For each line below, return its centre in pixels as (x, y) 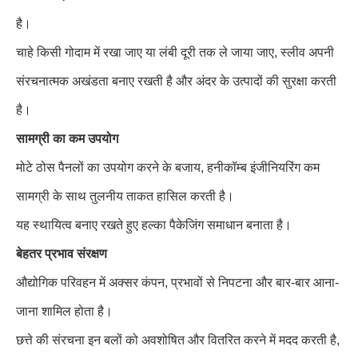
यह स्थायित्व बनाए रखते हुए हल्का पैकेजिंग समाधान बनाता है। (154, 225)
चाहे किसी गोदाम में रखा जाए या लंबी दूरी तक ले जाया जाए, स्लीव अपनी (175, 52)
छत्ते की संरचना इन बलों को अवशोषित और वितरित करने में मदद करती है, (178, 340)
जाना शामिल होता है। (64, 311)
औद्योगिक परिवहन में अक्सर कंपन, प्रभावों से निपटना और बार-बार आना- (177, 282)
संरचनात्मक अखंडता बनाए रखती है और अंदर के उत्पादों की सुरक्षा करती (176, 81)
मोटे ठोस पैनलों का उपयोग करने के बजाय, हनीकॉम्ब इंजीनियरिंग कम (168, 167)
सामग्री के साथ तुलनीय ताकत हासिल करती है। (125, 196)
